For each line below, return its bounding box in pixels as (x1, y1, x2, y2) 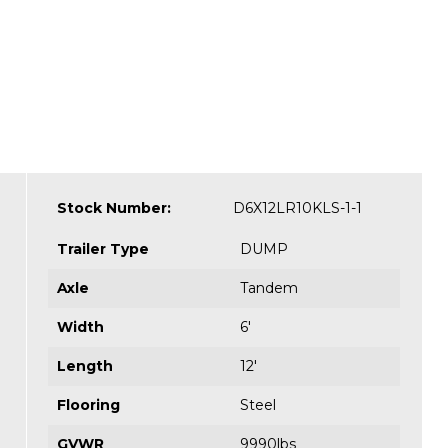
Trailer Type (57, 239, 150, 258)
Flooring (57, 395, 121, 414)
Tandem (240, 278, 299, 297)
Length (57, 356, 114, 375)
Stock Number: (57, 198, 172, 217)
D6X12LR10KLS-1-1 (233, 198, 363, 217)
